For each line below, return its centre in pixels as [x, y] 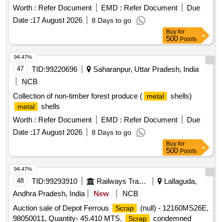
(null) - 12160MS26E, [173, 208]
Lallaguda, [179, 181]
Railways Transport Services [142, 181]
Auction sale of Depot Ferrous [62, 208]
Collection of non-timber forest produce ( [78, 96]
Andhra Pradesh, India [49, 194]
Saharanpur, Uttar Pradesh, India [145, 69]
